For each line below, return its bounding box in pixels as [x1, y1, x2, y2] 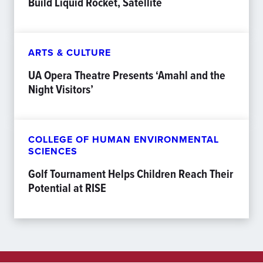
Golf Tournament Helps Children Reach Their [28, 165, 233, 183]
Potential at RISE [28, 179, 106, 197]
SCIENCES [28, 144, 77, 159]
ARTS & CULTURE [28, 46, 111, 60]
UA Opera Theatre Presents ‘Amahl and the [28, 66, 225, 85]
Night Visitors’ [28, 80, 93, 99]
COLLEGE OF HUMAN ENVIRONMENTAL [28, 133, 219, 147]
